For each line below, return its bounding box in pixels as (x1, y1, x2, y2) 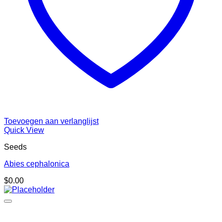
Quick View (4, 126, 44, 135)
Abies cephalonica (4, 160, 69, 168)
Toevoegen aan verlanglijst (4, 117, 99, 126)
